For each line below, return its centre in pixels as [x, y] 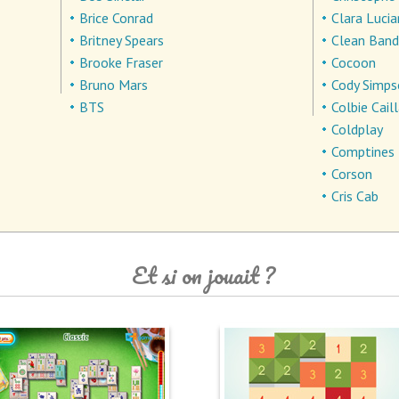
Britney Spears [122, 40]
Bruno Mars [114, 85]
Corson [352, 174]
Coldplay [358, 129]
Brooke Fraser [122, 62]
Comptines [363, 151]
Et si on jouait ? [203, 275]
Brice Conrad [117, 18]
